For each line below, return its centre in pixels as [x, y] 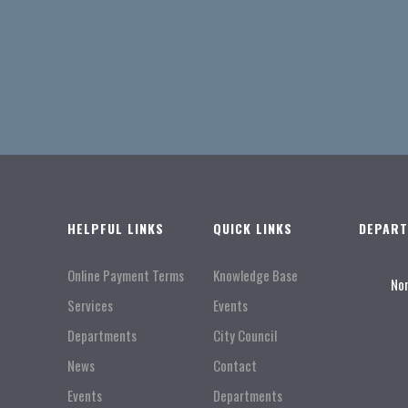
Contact [235, 365]
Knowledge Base [255, 275]
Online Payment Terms [125, 275]
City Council [245, 335]
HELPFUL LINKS [115, 228]
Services [90, 305]
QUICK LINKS [252, 228]
